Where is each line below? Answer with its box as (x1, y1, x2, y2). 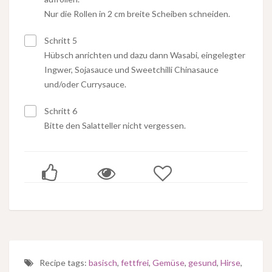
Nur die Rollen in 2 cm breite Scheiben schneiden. (44, 8, 230, 19)
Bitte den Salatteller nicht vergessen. (44, 120, 186, 131)
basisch (89, 257, 117, 268)
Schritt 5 (42, 35, 77, 46)
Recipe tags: (39, 257, 89, 268)
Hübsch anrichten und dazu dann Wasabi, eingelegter (44, 50, 245, 61)
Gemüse (152, 257, 185, 268)
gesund (188, 257, 217, 268)
